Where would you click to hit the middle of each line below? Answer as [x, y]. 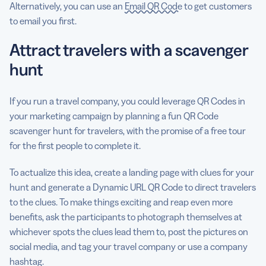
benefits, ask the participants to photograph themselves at [126, 216]
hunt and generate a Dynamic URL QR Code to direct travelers [133, 187]
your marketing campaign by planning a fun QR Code [114, 115]
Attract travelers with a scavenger [129, 50]
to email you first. [44, 20]
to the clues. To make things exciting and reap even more [121, 202]
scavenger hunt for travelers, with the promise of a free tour [128, 130]
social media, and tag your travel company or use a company [129, 246]
